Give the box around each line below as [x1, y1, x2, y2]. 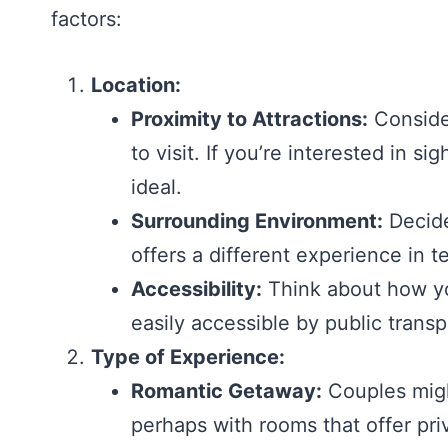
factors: [51, 7, 122, 31]
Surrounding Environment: [131, 209, 383, 233]
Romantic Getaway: [131, 379, 322, 403]
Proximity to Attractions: [131, 107, 368, 131]
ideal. [131, 175, 182, 199]
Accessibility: [131, 277, 262, 301]
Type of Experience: [91, 345, 285, 369]
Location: [91, 73, 181, 97]
